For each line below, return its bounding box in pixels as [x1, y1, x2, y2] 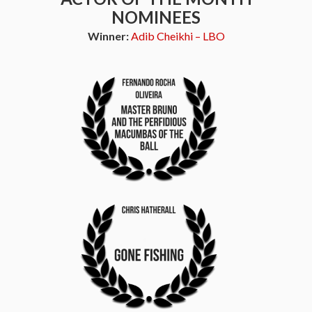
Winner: [87, 29, 131, 42]
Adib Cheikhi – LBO [130, 29, 225, 42]
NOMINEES [111, 7, 201, 27]
